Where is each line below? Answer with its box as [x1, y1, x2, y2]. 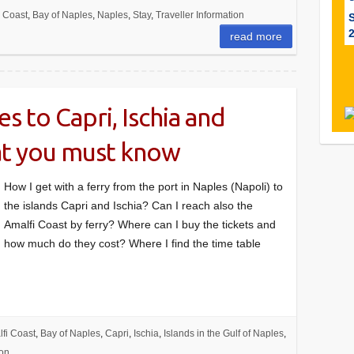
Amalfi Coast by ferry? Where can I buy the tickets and [4, 218, 276, 231]
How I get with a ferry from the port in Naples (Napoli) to [4, 180, 283, 193]
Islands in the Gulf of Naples [163, 328, 284, 339]
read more [230, 30, 283, 43]
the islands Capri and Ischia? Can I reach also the [4, 199, 253, 212]
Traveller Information [155, 9, 244, 21]
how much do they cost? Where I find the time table [4, 237, 261, 250]
